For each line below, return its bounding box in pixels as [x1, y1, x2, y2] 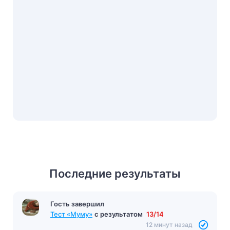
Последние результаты [49, 166, 181, 180]
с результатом [94, 209, 144, 218]
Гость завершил [50, 199, 104, 208]
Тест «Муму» [50, 209, 92, 218]
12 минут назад [146, 220, 193, 228]
